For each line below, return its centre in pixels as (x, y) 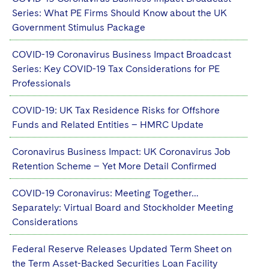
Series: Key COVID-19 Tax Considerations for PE (116, 69)
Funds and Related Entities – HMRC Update (108, 125)
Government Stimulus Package (79, 27)
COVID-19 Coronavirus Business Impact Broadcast (122, 54)
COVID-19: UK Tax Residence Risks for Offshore (116, 110)
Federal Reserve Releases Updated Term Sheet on (122, 249)
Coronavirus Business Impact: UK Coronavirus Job (121, 152)
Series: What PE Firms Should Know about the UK (119, 13)
